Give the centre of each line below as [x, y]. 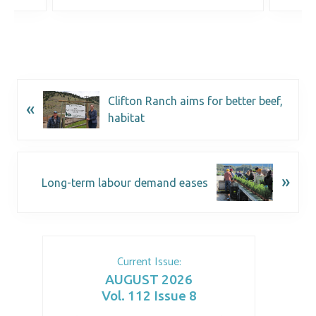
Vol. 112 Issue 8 [149, 296]
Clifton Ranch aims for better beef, [195, 101]
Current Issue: [149, 262]
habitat [126, 118]
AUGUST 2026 [149, 280]
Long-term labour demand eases [125, 182]
